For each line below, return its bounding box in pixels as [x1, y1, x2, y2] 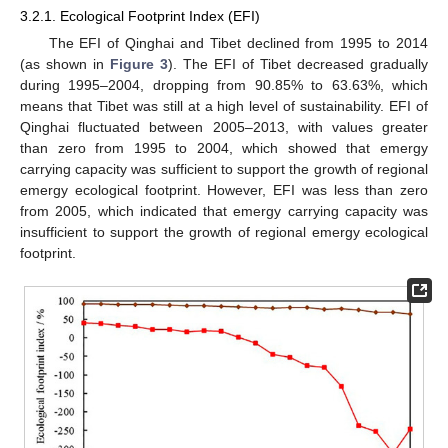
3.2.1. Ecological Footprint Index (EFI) [20, 7, 260, 24]
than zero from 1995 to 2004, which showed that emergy [20, 140, 428, 157]
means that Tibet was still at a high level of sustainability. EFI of [20, 98, 428, 115]
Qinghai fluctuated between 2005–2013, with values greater [20, 119, 428, 136]
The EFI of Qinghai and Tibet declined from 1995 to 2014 [48, 35, 428, 52]
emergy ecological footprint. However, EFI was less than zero [20, 182, 428, 199]
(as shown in [20, 56, 110, 73]
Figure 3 [110, 56, 168, 73]
